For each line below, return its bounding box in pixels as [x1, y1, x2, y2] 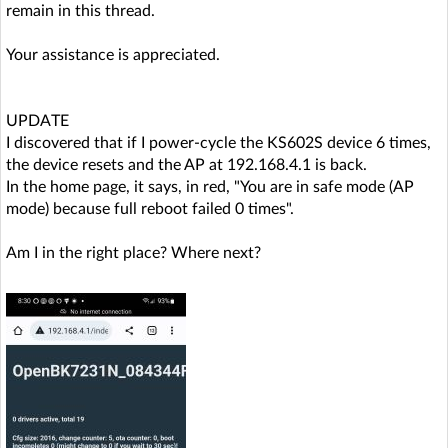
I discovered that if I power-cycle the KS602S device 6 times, [6, 134, 431, 151]
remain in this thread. [6, 2, 155, 19]
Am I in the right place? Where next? [6, 244, 261, 261]
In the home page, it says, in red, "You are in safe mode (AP [6, 178, 414, 195]
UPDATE [6, 112, 69, 129]
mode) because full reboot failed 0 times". [6, 200, 294, 217]
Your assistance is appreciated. [6, 46, 220, 63]
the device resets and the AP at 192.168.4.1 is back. [6, 156, 367, 173]
